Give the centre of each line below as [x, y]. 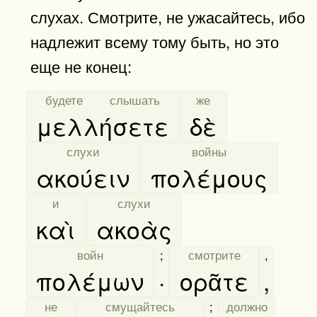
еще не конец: [81, 65]
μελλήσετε [102, 125]
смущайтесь [140, 306]
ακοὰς [134, 229]
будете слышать [102, 99]
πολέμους [209, 177]
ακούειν [83, 177]
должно [247, 306]
